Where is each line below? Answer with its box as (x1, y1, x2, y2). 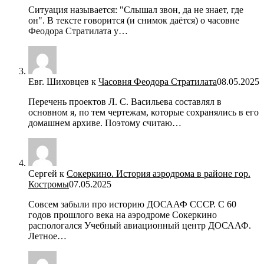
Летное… (28, 231, 67, 242)
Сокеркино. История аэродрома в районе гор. (67, 169, 250, 179)
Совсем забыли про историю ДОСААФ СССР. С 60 (28, 199, 236, 210)
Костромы (28, 179, 69, 190)
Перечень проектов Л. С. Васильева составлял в (28, 97, 222, 107)
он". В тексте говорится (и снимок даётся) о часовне (28, 15, 239, 26)
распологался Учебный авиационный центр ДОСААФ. (28, 220, 251, 231)
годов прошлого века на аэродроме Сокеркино (28, 210, 217, 220)
